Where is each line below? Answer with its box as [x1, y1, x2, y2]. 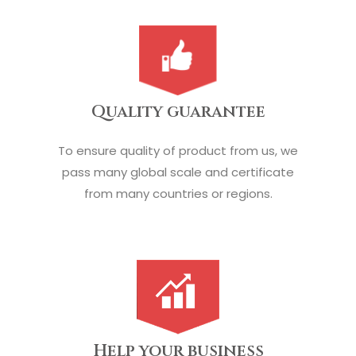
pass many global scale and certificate [62, 164, 294, 181]
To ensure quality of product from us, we [58, 142, 298, 160]
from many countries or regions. [83, 185, 273, 203]
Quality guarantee [91, 101, 265, 124]
